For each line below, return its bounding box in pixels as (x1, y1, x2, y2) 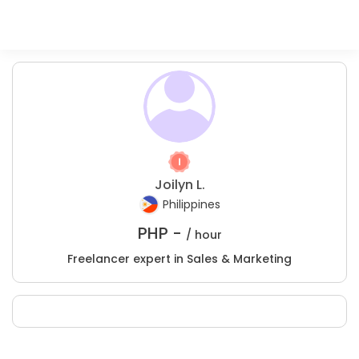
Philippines (162, 196, 220, 213)
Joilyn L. (154, 175, 205, 194)
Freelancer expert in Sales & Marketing (67, 251, 292, 267)
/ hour (185, 227, 222, 243)
